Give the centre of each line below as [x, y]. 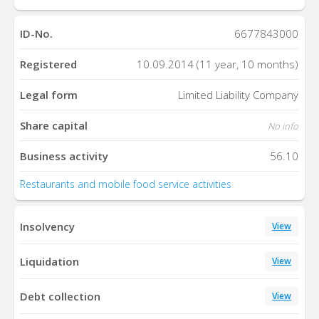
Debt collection [61, 296]
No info [283, 126]
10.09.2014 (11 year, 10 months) [218, 64]
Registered [49, 64]
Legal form [49, 95]
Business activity [64, 156]
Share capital [54, 126]
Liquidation [50, 261]
